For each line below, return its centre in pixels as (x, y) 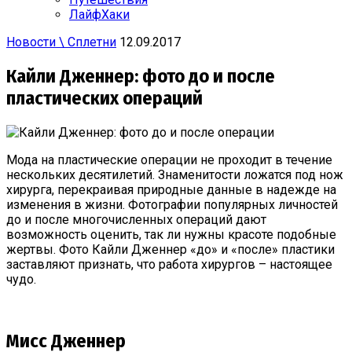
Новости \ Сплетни (61, 42)
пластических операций (104, 98)
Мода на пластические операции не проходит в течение (169, 159)
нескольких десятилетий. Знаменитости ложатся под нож (175, 174)
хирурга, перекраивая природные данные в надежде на (171, 189)
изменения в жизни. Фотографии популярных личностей (172, 204)
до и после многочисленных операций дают (136, 219)
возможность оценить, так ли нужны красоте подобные (171, 234)
